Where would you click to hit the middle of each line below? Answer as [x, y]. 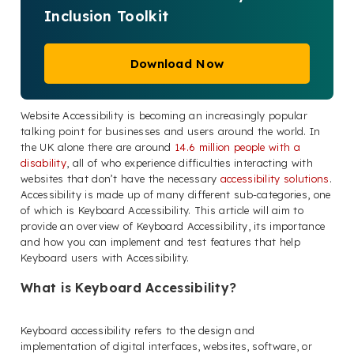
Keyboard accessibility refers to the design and [138, 330]
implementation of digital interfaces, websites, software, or [166, 346]
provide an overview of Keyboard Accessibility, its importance [173, 226]
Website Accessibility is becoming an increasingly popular [164, 115]
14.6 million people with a [237, 147]
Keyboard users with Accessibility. [105, 257]
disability [43, 162]
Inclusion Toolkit [107, 16]
